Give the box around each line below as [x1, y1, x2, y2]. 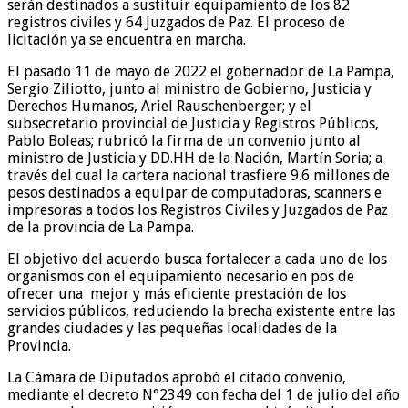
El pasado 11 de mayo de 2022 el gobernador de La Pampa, [7, 62, 394, 80]
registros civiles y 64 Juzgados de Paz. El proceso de [7, 13, 345, 31]
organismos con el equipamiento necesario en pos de [7, 267, 354, 285]
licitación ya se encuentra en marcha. [7, 30, 246, 48]
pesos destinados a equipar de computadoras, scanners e [7, 183, 382, 201]
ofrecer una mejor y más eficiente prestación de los [7, 284, 346, 302]
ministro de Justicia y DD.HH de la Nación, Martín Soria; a [7, 148, 382, 167]
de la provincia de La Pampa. [7, 218, 194, 236]
